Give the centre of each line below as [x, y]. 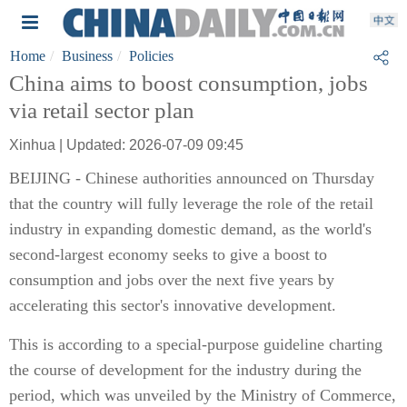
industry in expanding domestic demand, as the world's [190, 229]
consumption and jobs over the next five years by [172, 280]
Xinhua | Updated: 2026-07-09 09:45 [126, 145]
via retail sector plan [102, 110]
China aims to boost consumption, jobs [189, 83]
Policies [151, 56]
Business [87, 56]
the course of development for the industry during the [185, 370]
